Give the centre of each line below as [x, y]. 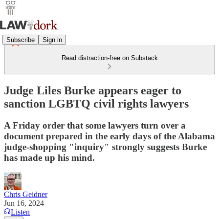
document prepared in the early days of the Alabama [109, 136]
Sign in [52, 40]
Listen [20, 212]
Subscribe [21, 40]
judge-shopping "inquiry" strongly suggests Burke [105, 147]
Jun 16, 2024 [24, 203]
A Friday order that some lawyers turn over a [95, 125]
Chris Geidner [26, 194]
